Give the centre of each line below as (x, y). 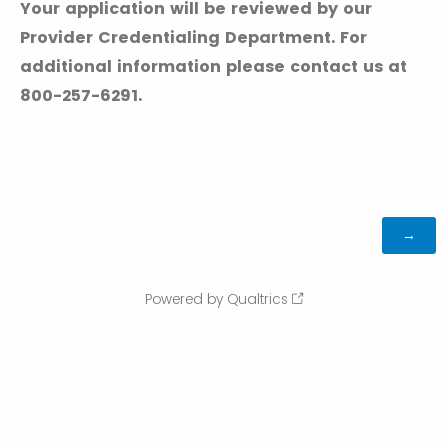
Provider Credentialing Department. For (193, 37)
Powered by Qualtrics (216, 298)
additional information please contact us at (213, 66)
